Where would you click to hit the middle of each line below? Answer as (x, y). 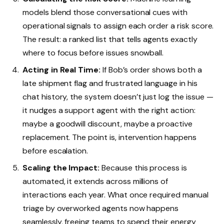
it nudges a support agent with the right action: (109, 110)
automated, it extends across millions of (95, 181)
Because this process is (143, 168)
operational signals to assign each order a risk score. (118, 26)
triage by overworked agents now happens (101, 208)
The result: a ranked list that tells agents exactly (110, 39)
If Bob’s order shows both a (151, 70)
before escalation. (55, 151)
